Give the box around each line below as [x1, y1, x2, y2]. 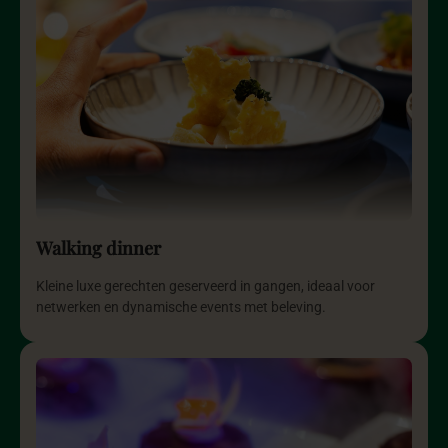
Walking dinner [36, 236, 161, 261]
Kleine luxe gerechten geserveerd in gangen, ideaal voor [36, 278, 375, 296]
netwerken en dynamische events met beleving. [36, 299, 326, 317]
